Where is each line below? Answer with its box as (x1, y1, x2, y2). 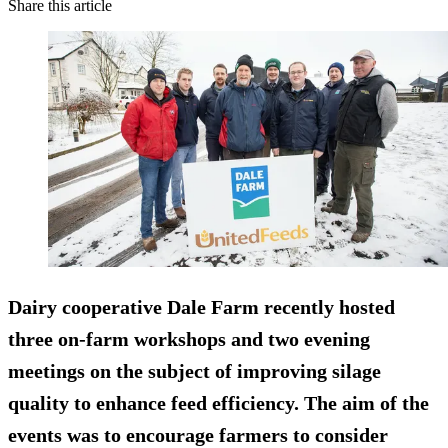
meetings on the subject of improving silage (8, 359, 381, 382)
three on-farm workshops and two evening (8, 327, 370, 350)
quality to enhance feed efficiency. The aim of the (8, 391, 429, 414)
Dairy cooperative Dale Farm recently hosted (8, 295, 395, 318)
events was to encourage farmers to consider (8, 423, 388, 446)
